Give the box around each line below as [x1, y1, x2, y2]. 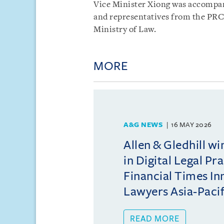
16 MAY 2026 [171, 120, 212, 128]
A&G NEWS [123, 120, 162, 128]
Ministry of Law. [93, 25, 156, 34]
